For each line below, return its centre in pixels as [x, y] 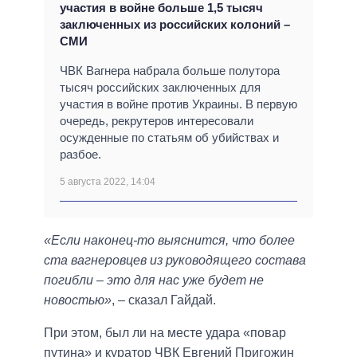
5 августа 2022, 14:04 [108, 182]
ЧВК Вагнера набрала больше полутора [170, 71]
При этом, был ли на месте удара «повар [165, 333]
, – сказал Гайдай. [164, 300]
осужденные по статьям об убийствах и [169, 138]
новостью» [78, 300]
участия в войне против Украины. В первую [178, 104]
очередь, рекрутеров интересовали [157, 121]
